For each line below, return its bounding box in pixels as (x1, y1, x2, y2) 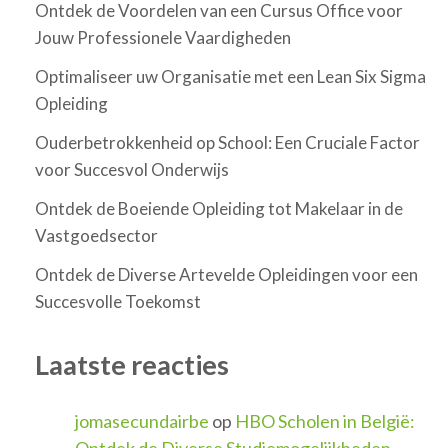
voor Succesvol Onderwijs (35, 159, 229, 181)
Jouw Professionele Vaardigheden (35, 27, 291, 49)
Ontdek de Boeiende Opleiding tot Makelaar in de (35, 198, 403, 220)
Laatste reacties (35, 348, 229, 382)
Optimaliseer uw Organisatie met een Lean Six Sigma (35, 66, 426, 88)
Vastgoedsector (35, 225, 158, 247)
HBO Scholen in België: (235, 409, 415, 432)
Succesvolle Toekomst (35, 291, 201, 313)
